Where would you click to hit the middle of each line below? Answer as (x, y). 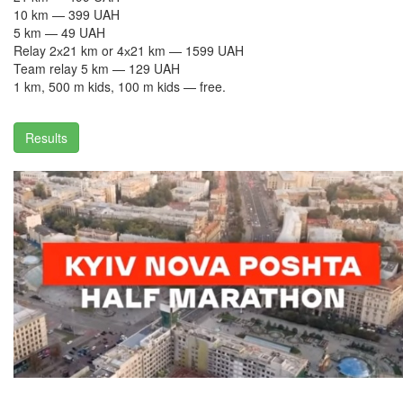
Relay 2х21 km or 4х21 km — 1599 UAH (129, 50)
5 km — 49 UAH (59, 32)
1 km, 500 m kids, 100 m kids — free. (120, 86)
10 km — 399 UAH (67, 14)
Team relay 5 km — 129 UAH (97, 68)
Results (46, 138)
